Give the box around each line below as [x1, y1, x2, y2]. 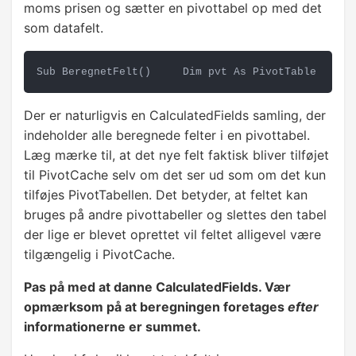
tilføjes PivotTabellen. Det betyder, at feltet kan [24, 187, 308, 203]
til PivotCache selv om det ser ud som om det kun [24, 167, 326, 184]
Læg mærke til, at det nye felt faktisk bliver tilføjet [24, 147, 329, 164]
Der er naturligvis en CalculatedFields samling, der [24, 107, 326, 124]
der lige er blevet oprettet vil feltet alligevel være [24, 226, 321, 243]
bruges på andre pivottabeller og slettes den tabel [24, 207, 327, 223]
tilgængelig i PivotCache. [24, 246, 175, 263]
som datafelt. [24, 20, 103, 37]
